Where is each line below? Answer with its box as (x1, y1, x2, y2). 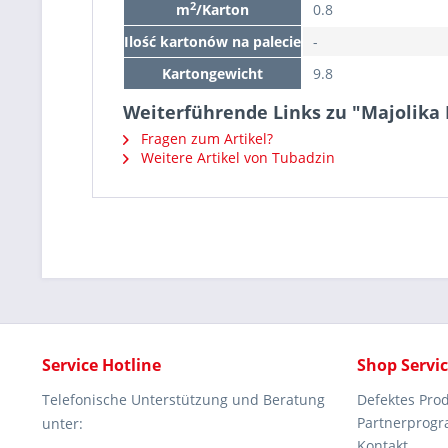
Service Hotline (42, 354, 161, 376)
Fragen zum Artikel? (137, 129, 273, 148)
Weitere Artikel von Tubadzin (137, 148, 335, 167)
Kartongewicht (162, 64, 263, 83)
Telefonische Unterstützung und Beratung (42, 390, 325, 409)
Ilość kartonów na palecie (124, 32, 301, 51)
